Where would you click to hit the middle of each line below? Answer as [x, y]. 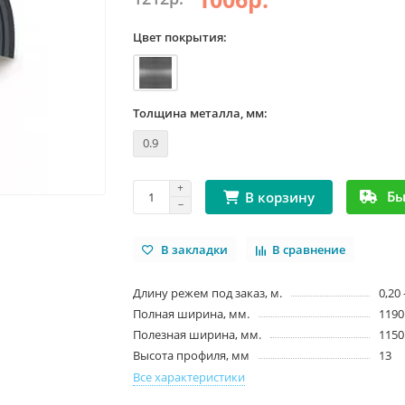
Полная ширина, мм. [192, 314]
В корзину [280, 197]
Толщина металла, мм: [201, 113]
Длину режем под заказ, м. [208, 293]
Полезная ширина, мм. [198, 335]
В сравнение [309, 250]
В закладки [195, 250]
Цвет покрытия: [180, 37]
